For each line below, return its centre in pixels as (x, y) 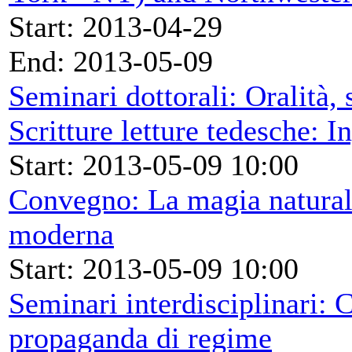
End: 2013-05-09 (111, 61)
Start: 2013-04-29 (115, 26)
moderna (61, 234)
